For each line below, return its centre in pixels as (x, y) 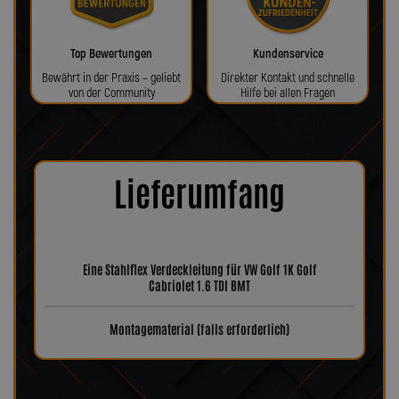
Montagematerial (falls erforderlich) (199, 328)
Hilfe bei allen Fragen (288, 93)
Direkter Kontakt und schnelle (288, 78)
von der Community (111, 93)
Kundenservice (288, 54)
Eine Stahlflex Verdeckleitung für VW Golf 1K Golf (199, 269)
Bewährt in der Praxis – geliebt (111, 78)
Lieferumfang (199, 191)
